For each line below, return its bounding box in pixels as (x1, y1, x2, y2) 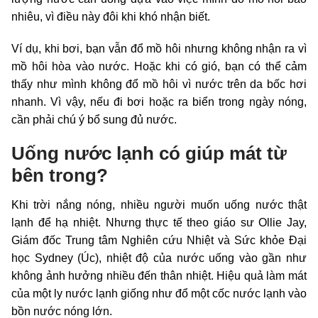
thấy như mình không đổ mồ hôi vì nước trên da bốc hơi (11, 78, 307, 91)
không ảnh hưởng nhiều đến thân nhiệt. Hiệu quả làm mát (11, 270, 307, 283)
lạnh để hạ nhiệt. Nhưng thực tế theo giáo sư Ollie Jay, (11, 216, 307, 229)
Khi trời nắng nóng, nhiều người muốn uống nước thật (11, 199, 307, 212)
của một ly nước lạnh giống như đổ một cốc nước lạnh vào (11, 287, 307, 300)
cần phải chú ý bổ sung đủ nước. (11, 114, 177, 126)
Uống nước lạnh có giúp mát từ (11, 143, 287, 165)
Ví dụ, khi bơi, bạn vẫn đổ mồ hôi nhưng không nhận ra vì (11, 43, 307, 55)
